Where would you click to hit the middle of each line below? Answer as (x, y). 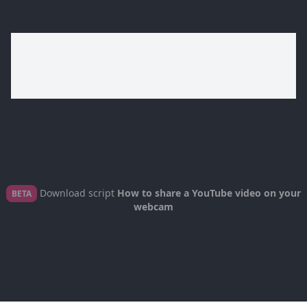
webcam (153, 207)
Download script (77, 193)
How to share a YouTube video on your (209, 193)
